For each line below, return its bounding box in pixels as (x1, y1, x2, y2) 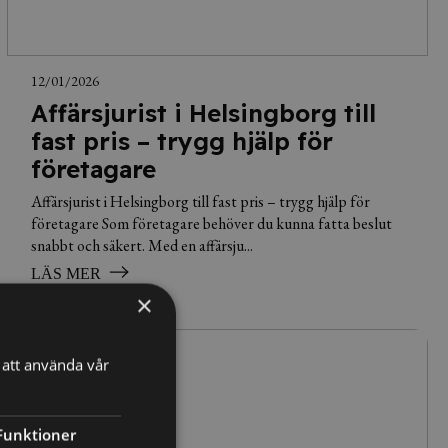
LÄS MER (30, 264, 101, 282)
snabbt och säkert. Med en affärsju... (30, 234, 253, 256)
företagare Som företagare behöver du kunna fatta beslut (30, 212, 392, 234)
